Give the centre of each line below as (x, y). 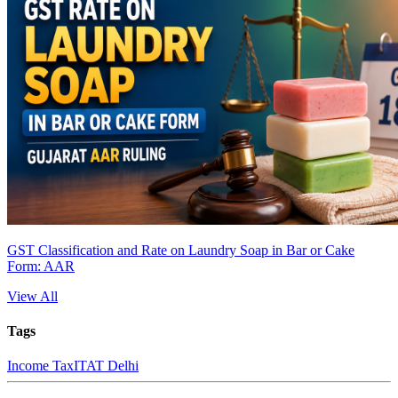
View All (32, 296)
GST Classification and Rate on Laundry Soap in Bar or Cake (181, 250)
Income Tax (40, 366)
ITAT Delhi (106, 366)
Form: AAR (41, 266)
